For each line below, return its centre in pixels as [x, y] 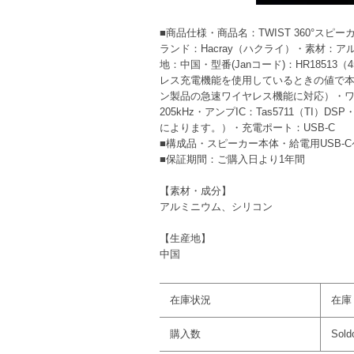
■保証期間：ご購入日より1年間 [232, 159]
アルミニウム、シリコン [216, 206]
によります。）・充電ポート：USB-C [247, 127]
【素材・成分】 [196, 190]
